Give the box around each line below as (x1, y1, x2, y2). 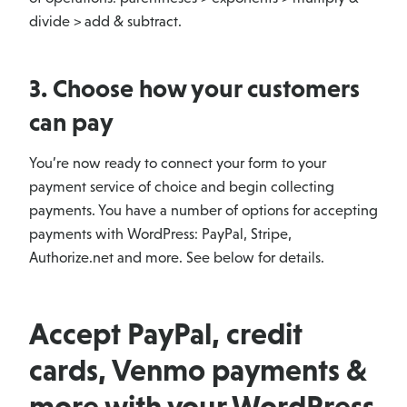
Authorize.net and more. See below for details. (29, 249, 324, 267)
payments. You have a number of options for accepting (29, 202, 378, 220)
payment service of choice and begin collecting (29, 178, 334, 196)
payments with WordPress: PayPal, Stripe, (29, 225, 292, 243)
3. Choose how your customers (29, 74, 360, 104)
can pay (29, 107, 114, 137)
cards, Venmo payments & (29, 352, 367, 388)
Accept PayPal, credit (29, 316, 303, 352)
